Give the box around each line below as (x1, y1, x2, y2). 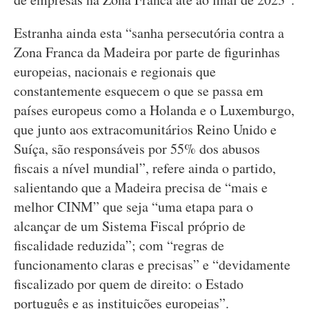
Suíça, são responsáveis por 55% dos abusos (14, 139, 260, 158)
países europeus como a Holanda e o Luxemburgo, (14, 101, 295, 119)
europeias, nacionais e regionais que (14, 62, 216, 81)
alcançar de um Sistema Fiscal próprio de (14, 217, 246, 235)
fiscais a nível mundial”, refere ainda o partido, (14, 159, 276, 177)
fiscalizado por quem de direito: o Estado (14, 275, 243, 293)
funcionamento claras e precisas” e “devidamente (14, 255, 290, 274)
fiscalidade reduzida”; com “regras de (14, 236, 224, 255)
